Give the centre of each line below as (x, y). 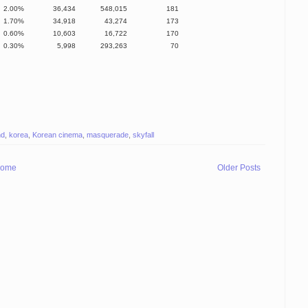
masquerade (108, 134)
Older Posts (239, 167)
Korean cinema (57, 134)
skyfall (143, 134)
